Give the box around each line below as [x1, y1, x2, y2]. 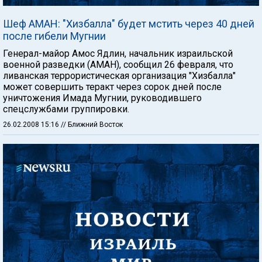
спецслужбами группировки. [3, 103, 129, 115]
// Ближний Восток [61, 120, 123, 129]
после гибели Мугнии [3, 29, 106, 42]
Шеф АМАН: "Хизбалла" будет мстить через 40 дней [3, 17, 254, 30]
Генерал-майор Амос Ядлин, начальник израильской [3, 47, 233, 59]
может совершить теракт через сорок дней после [3, 81, 222, 92]
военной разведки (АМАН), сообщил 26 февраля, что [3, 58, 233, 70]
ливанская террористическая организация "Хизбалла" [3, 70, 236, 81]
